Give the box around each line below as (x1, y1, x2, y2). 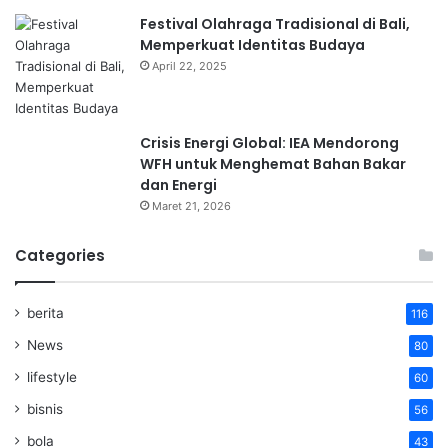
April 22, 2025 (152, 58, 227, 73)
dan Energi (140, 174, 217, 195)
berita (27, 304, 64, 321)
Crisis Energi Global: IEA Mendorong (140, 132, 399, 153)
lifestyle (27, 368, 77, 385)
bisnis (27, 400, 63, 417)
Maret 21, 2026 (152, 198, 231, 213)
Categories (15, 244, 105, 266)
